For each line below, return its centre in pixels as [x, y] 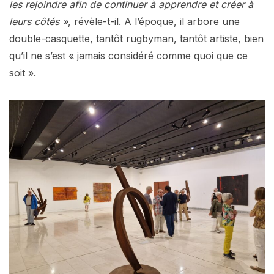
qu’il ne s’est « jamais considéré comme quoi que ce [128, 55]
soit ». [23, 72]
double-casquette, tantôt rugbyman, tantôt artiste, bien [136, 38]
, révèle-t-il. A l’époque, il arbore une [154, 21]
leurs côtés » [39, 21]
